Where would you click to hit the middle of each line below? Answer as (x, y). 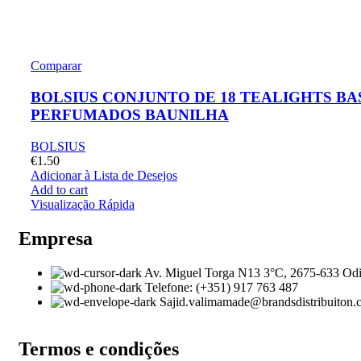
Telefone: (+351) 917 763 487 (222, 287)
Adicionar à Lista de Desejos (104, 175)
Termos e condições (99, 349)
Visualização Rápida (83, 204)
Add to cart (59, 189)
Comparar (56, 66)
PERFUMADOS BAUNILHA (130, 115)
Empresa (56, 238)
